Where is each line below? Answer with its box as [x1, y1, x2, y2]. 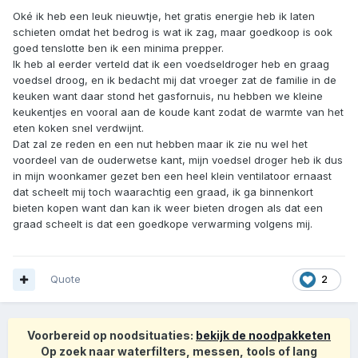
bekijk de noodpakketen [196, 328, 331, 343]
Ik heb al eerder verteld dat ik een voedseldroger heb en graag [13, 58, 329, 71]
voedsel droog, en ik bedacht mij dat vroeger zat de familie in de [13, 74, 336, 87]
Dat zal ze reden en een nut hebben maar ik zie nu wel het [13, 137, 308, 151]
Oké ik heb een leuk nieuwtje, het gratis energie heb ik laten [13, 10, 315, 23]
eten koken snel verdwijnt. [13, 121, 147, 135]
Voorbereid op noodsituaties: [27, 328, 196, 343]
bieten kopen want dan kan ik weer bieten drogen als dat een [13, 201, 323, 215]
